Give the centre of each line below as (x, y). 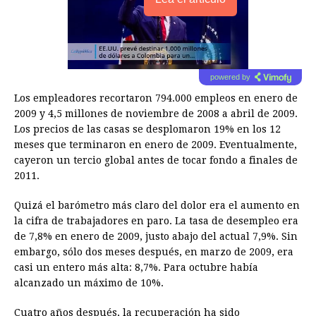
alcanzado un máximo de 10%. (89, 283)
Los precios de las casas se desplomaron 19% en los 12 (147, 129)
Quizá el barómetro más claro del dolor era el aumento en (157, 206)
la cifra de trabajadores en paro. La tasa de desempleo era (156, 221)
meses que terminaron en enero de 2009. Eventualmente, (156, 145)
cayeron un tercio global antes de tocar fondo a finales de (156, 160)
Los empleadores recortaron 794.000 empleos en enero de (156, 98)
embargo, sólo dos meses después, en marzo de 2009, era (154, 252)
